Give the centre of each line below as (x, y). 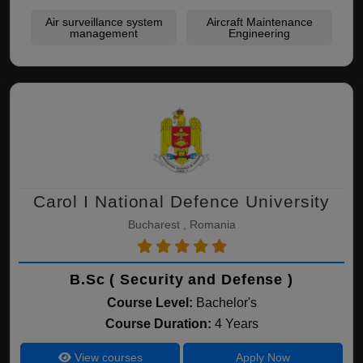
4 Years (236, 324)
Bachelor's (226, 303)
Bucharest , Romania (181, 224)
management (104, 33)
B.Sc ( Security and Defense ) (181, 280)
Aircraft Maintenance (259, 22)
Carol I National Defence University (181, 201)
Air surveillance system (104, 22)
